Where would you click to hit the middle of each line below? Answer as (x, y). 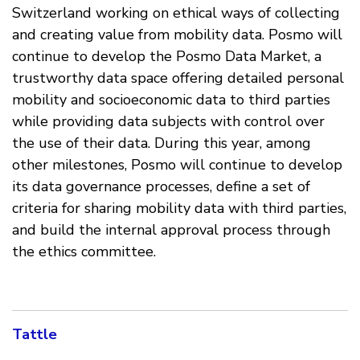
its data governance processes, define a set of (161, 187)
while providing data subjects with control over (168, 122)
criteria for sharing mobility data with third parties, (179, 209)
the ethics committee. (84, 252)
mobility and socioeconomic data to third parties (171, 100)
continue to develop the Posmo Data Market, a (167, 57)
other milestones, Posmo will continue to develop (177, 165)
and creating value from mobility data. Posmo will (177, 35)
